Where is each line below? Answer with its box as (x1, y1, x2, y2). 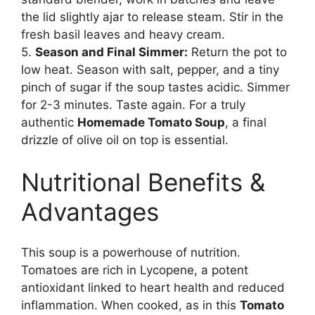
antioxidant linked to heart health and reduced (21, 281, 285, 295)
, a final (225, 115, 266, 130)
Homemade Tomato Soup (77, 115, 225, 130)
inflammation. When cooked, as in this (21, 298, 240, 313)
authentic (21, 115, 77, 130)
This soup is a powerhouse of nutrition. (21, 245, 240, 260)
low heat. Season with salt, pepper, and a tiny (21, 63, 279, 77)
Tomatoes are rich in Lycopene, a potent (21, 263, 248, 278)
